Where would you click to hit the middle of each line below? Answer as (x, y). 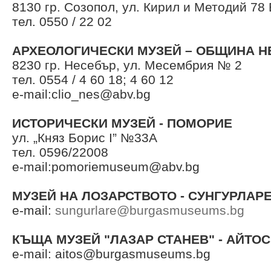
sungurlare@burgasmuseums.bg (150, 210)
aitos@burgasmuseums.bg (133, 254)
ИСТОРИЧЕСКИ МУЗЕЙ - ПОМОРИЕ (122, 123)
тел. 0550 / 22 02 (62, 21)
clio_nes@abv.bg (101, 94)
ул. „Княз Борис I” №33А (85, 138)
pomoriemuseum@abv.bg (126, 167)
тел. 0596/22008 (60, 152)
